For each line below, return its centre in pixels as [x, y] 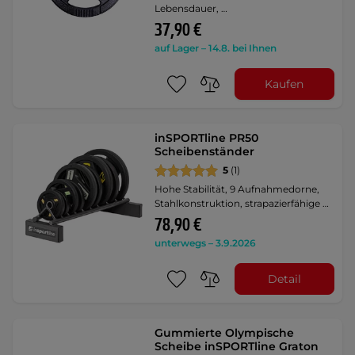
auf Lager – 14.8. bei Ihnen [216, 48]
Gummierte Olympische [225, 333]
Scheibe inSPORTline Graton [237, 346]
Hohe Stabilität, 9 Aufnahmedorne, [237, 189]
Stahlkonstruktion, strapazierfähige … [242, 203]
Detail [284, 279]
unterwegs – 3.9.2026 [206, 243]
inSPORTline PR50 [207, 138]
